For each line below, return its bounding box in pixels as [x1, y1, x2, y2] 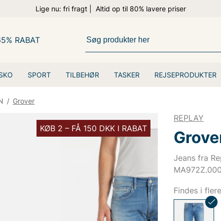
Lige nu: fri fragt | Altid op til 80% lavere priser [35, 4, 186, 13]
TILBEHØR [66, 71, 99, 79]
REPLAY [174, 113, 204, 123]
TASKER [114, 71, 140, 79]
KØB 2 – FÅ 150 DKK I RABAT [40, 123, 147, 133]
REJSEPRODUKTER [154, 71, 217, 79]
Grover [13, 97, 35, 105]
